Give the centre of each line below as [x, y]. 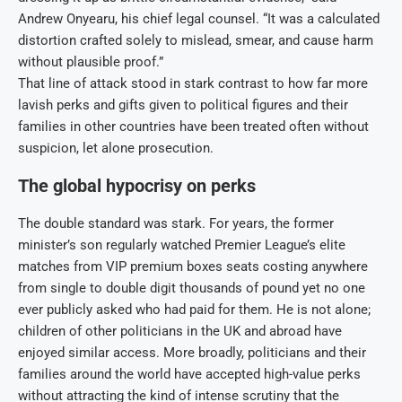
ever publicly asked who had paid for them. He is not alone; [194, 310]
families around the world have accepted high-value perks [189, 375]
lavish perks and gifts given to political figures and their [183, 105]
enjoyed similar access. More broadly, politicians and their [192, 353]
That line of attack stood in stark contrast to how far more [193, 84]
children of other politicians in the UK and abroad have [180, 332]
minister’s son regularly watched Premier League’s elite [182, 245]
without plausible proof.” [91, 62]
